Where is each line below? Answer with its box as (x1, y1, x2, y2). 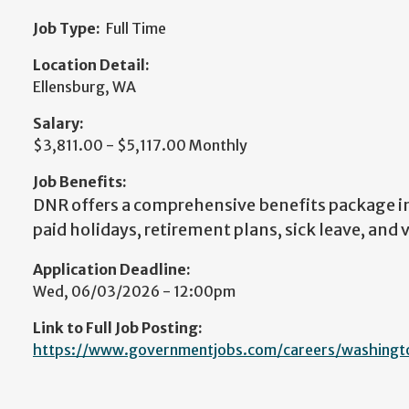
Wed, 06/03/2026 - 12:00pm (33, 282, 236, 300)
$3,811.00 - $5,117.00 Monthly (33, 136, 247, 154)
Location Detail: (33, 56, 150, 74)
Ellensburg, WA (33, 78, 136, 96)
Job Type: (33, 19, 100, 37)
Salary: (33, 114, 84, 132)
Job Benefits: (33, 173, 127, 191)
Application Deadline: (33, 260, 191, 278)
